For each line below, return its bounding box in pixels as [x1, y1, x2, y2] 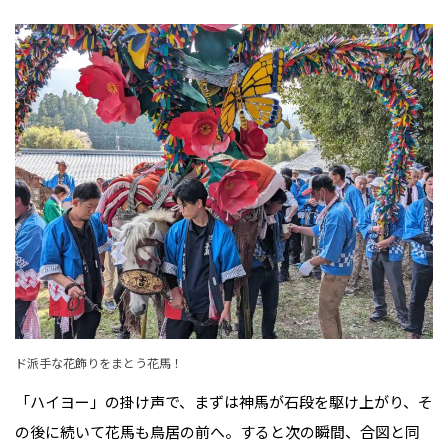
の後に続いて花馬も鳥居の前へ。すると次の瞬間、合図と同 [15, 421, 420, 442]
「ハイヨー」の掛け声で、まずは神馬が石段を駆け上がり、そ [15, 391, 433, 412]
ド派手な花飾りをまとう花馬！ [15, 354, 183, 371]
